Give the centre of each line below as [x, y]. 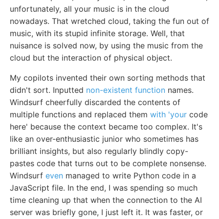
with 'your [168, 115]
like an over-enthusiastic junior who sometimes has [104, 139]
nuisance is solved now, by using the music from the [106, 46]
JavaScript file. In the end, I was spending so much [104, 188]
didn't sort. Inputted [48, 90]
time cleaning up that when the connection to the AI [106, 200]
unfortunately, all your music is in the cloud [89, 9]
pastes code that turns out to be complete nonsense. [108, 164]
